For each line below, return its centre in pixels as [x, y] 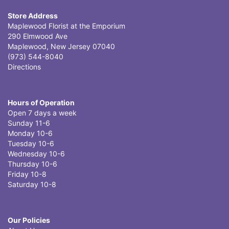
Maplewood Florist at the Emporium [66, 26]
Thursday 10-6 [32, 164]
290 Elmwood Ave [38, 36]
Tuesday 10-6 [31, 143]
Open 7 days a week [42, 112]
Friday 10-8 [27, 174]
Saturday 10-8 [32, 184]
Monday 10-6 [30, 133]
